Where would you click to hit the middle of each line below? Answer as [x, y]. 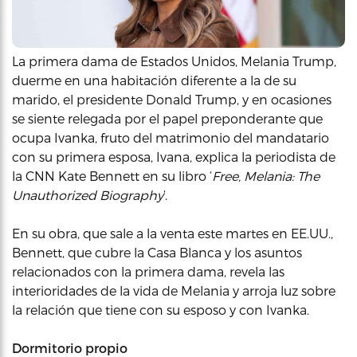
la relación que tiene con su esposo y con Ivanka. [161, 310]
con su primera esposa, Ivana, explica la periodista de [174, 157]
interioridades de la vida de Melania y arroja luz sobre [174, 290]
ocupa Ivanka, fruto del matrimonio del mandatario [171, 137]
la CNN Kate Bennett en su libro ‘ [112, 176]
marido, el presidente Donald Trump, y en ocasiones [172, 99]
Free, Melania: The [266, 176]
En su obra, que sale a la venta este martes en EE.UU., [173, 233]
